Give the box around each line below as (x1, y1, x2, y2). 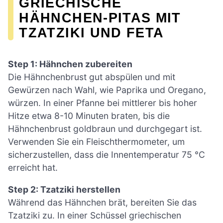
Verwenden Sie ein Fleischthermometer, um (8, 136, 185, 147)
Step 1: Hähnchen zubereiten (8, 59, 132, 70)
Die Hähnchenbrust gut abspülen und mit (8, 72, 175, 83)
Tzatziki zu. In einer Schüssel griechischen (8, 210, 181, 221)
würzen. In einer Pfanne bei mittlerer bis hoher (8, 98, 197, 109)
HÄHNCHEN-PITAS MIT (19, 10, 181, 26)
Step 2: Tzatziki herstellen (8, 184, 120, 195)
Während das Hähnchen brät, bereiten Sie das (8, 197, 197, 208)
